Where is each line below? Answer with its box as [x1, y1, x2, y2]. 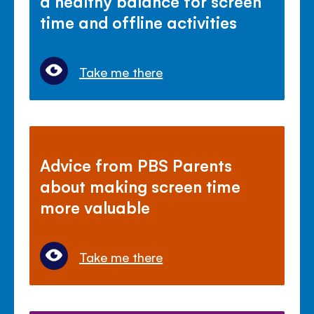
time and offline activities [40, 11, 238, 32]
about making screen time [40, 175, 241, 197]
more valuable [40, 196, 151, 218]
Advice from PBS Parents [40, 154, 233, 176]
